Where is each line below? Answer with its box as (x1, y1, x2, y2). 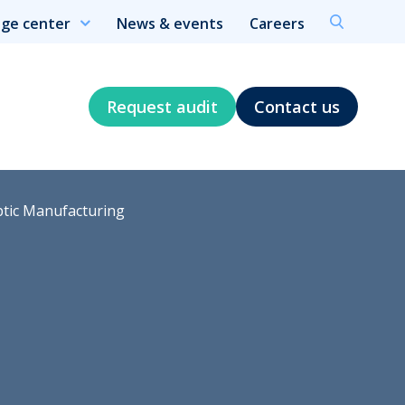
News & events (117, 14, 223, 34)
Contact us (254, 95, 340, 118)
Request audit (107, 95, 218, 118)
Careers (250, 14, 305, 34)
